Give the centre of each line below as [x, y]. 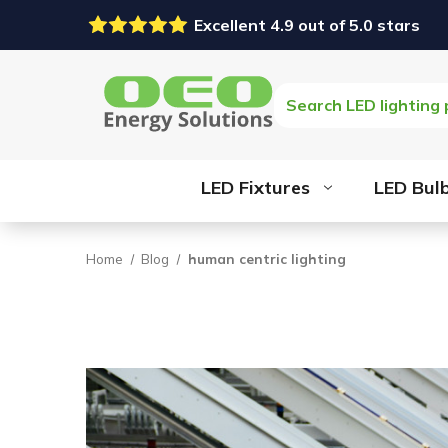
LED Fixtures [256, 187]
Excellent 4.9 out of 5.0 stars [307, 25]
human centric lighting [267, 258]
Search [304, 96]
